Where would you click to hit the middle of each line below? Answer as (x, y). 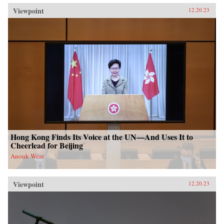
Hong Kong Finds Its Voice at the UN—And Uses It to (102, 137)
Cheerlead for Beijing (47, 145)
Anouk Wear (27, 156)
